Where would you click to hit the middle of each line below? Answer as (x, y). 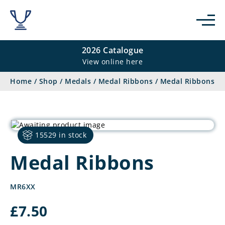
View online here (113, 62)
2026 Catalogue (113, 50)
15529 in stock (61, 135)
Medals (78, 81)
